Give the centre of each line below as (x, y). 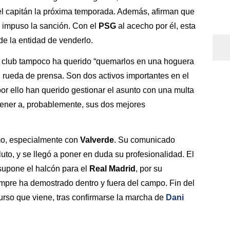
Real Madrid (112, 168)
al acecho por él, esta (157, 26)
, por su (149, 168)
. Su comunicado (145, 140)
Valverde (97, 140)
